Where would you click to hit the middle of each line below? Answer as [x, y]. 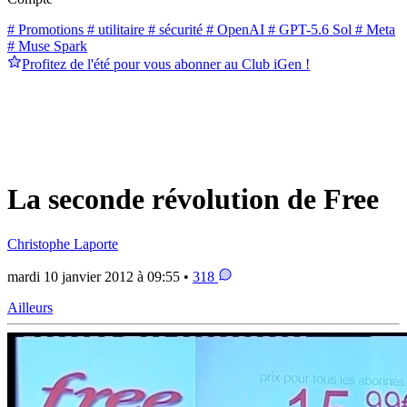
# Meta [373, 29]
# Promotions [45, 29]
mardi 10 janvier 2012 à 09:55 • [100, 276]
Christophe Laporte [63, 243]
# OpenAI [233, 29]
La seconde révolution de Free [193, 199]
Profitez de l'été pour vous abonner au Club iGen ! [166, 64]
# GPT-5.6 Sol [308, 29]
